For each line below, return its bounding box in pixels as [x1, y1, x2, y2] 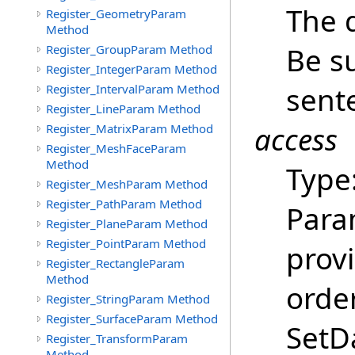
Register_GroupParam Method [46, 41, 212, 57]
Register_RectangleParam [46, 255, 185, 271]
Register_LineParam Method [46, 101, 200, 116]
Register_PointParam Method [46, 235, 206, 251]
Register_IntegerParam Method [46, 61, 217, 77]
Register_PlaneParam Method [46, 216, 208, 231]
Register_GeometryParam [46, 6, 186, 21]
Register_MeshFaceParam [46, 140, 186, 156]
